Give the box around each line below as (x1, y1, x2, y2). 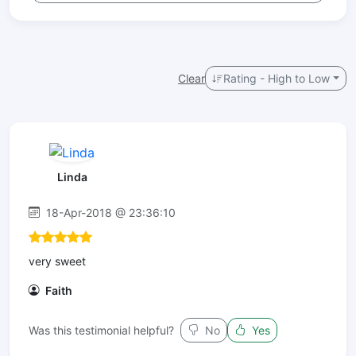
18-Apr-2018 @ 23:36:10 (43, 205, 176, 219)
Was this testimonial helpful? (29, 323, 174, 337)
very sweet (29, 253, 86, 268)
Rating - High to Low (223, 72, 331, 85)
